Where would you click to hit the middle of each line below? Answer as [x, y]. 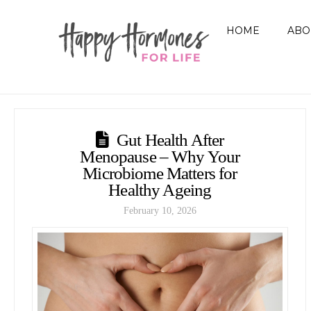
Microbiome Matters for [160, 173]
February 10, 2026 [160, 210]
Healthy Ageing [160, 190]
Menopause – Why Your [160, 156]
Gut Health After [170, 140]
